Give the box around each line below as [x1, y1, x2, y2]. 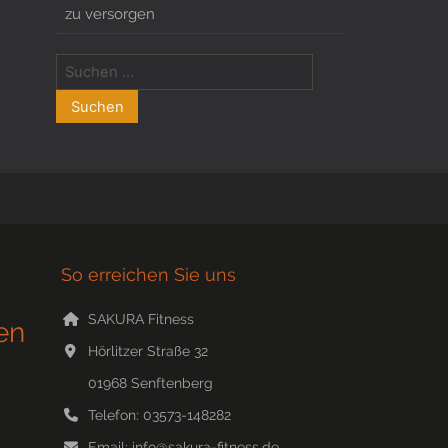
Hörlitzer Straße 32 [87, 342, 208, 359]
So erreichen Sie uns [61, 263, 236, 285]
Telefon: [87, 406, 143, 423]
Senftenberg [130, 374, 213, 391]
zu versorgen [64, 5, 155, 23]
